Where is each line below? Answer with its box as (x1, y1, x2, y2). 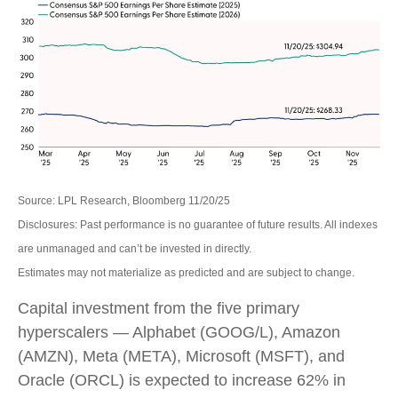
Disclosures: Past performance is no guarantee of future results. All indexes (18, 219, 378, 231)
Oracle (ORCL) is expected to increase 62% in (18, 371, 346, 389)
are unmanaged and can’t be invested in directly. (18, 243, 251, 255)
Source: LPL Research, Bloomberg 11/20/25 (18, 195, 230, 207)
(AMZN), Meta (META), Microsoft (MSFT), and (18, 347, 345, 365)
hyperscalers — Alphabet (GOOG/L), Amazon (18, 323, 340, 341)
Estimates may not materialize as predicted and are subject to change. (18, 267, 354, 279)
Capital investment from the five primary (18, 299, 299, 317)
